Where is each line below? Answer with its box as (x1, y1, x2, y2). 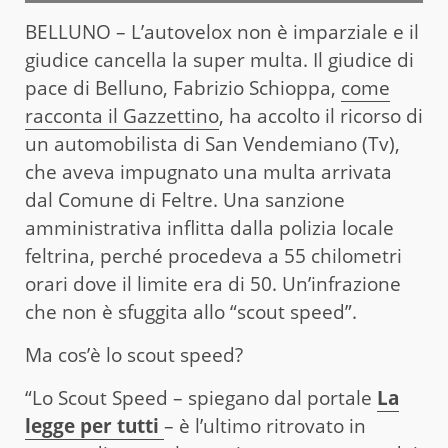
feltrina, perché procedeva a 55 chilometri (25, 242, 402, 269)
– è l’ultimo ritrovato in (164, 412, 366, 439)
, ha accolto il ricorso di (219, 102, 423, 129)
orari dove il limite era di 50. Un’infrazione (25, 270, 401, 297)
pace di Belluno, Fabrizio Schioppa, (25, 74, 341, 101)
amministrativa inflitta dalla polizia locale (25, 214, 394, 241)
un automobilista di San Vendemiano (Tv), (25, 130, 400, 157)
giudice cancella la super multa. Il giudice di (25, 46, 414, 73)
